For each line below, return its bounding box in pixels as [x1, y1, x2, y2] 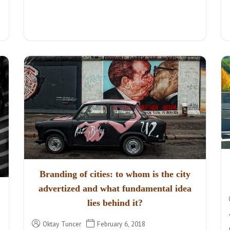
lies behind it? [87, 197, 143, 208]
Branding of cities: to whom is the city [39, 168, 190, 179]
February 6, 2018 [97, 219, 146, 228]
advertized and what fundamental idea [38, 183, 191, 194]
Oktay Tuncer [43, 219, 82, 228]
